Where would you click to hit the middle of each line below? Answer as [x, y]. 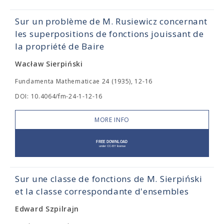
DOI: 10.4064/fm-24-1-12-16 [59, 96]
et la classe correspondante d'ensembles [102, 191]
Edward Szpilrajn [47, 209]
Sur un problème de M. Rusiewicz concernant [111, 21]
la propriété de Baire [60, 46]
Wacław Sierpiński [49, 64]
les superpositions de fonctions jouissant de [109, 34]
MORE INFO [112, 120]
